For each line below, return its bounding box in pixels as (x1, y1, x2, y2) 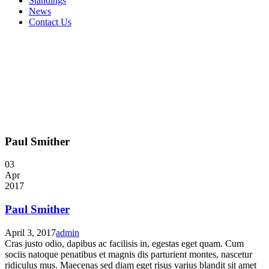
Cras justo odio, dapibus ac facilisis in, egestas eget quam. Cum (5, 238, 244, 249)
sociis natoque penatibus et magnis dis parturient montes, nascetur (5, 249, 252, 259)
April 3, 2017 (5, 227, 56, 238)
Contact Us (29, 17, 71, 27)
